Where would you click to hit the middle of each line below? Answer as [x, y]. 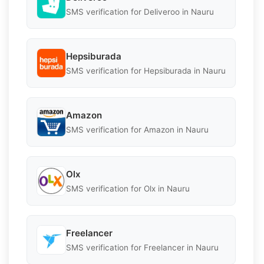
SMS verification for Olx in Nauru [128, 188]
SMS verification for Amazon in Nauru [137, 129]
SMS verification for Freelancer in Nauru [142, 247]
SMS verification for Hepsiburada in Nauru [146, 70]
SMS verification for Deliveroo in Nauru [140, 11]
